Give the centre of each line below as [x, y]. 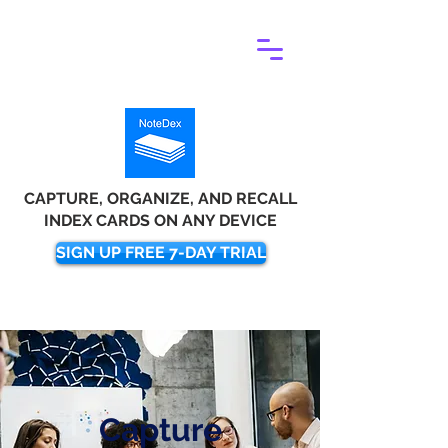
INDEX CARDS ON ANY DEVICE [160, 220]
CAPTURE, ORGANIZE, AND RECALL [160, 198]
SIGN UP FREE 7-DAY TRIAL [161, 252]
